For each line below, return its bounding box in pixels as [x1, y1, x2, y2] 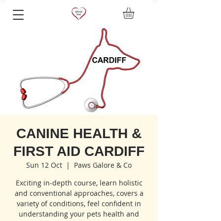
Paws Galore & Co [74, 160, 132, 170]
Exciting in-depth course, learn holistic [15, 178, 143, 188]
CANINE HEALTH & [16, 126, 142, 142]
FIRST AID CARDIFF [13, 144, 145, 159]
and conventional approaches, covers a [14, 188, 144, 198]
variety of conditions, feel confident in [17, 199, 141, 209]
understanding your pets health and [19, 209, 139, 219]
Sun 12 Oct [26, 160, 62, 170]
